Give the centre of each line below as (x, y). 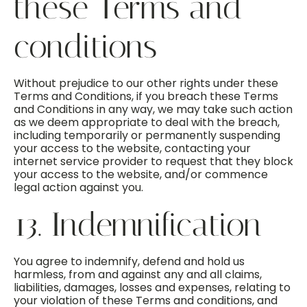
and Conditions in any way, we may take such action (153, 109)
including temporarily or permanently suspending (147, 135)
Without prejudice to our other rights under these (146, 83)
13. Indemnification (137, 224)
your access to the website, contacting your (132, 148)
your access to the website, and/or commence (141, 174)
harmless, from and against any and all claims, (138, 274)
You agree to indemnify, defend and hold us (129, 261)
